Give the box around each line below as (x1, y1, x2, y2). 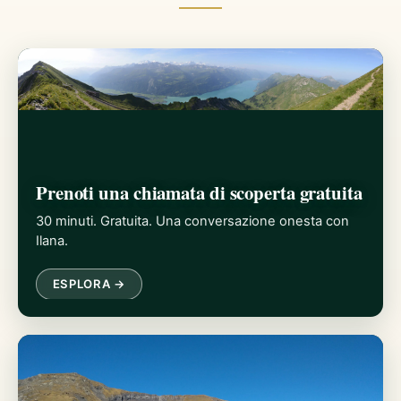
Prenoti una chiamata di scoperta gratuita (36, 179, 363, 207)
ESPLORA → (52, 276, 126, 291)
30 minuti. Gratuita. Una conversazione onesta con (36, 212, 349, 229)
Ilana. (36, 232, 68, 249)
